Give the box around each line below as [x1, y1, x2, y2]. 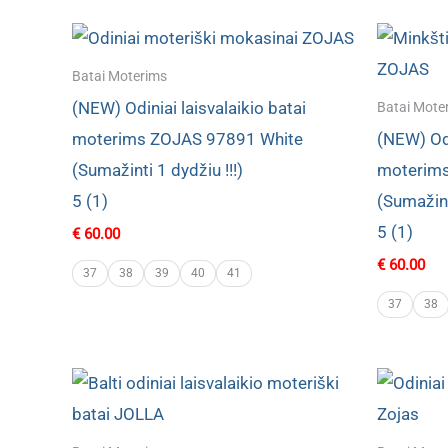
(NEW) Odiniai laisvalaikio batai [72, 97, 306, 118]
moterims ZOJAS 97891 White [72, 128, 303, 149]
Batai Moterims [72, 67, 167, 85]
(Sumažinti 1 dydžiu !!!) [72, 159, 243, 180]
